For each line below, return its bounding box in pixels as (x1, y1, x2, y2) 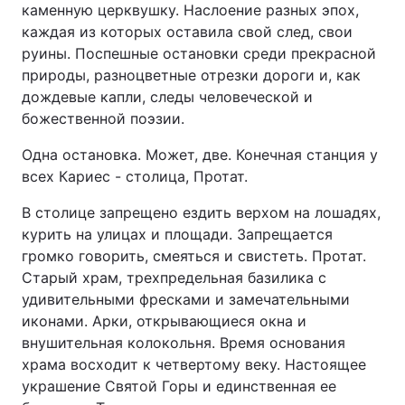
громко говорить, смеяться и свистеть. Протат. (22, 247, 366, 265)
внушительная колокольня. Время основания (22, 334, 345, 352)
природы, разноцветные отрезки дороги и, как (22, 66, 361, 84)
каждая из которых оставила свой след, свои (22, 23, 353, 41)
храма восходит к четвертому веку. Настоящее (22, 355, 366, 373)
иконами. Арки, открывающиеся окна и (22, 312, 306, 330)
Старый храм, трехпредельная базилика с (22, 268, 326, 287)
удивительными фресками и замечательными (22, 290, 350, 308)
